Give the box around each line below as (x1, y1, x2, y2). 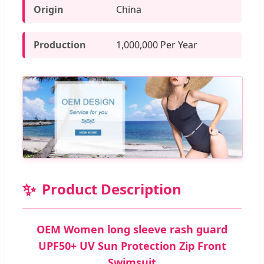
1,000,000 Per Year (116, 38, 197, 51)
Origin (34, 2, 64, 16)
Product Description (42, 179, 181, 199)
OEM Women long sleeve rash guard (37, 222, 227, 237)
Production (34, 38, 86, 51)
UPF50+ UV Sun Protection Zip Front (38, 239, 226, 253)
